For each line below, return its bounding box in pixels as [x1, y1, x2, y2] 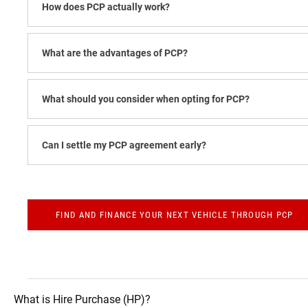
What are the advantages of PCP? [42, 47, 188, 58]
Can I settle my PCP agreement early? [42, 139, 206, 151]
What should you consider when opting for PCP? [42, 93, 250, 104]
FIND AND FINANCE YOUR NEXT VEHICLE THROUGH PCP [56, 209, 294, 220]
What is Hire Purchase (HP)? [14, 292, 151, 306]
